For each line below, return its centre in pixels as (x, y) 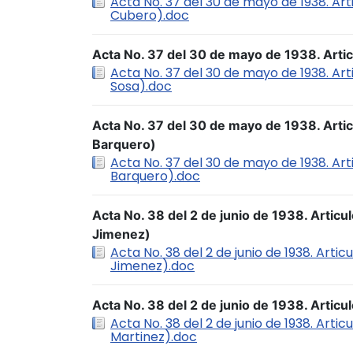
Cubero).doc (150, 15)
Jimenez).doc (152, 266)
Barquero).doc (155, 176)
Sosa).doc (141, 86)
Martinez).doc (154, 337)
